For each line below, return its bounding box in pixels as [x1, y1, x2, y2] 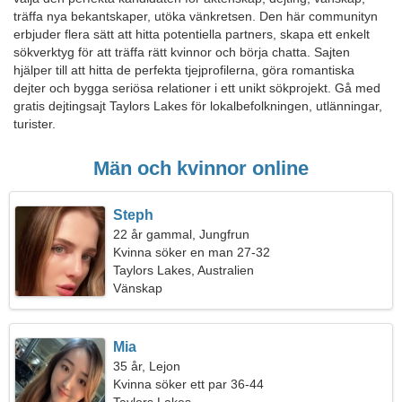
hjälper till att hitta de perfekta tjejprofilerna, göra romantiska [13, 63, 354, 77]
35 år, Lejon [113, 359, 181, 373]
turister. [13, 117, 56, 131]
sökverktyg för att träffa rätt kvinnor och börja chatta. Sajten [13, 45, 350, 59]
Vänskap [113, 281, 163, 295]
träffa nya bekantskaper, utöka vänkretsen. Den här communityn [13, 9, 378, 23]
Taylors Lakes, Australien [113, 263, 255, 277]
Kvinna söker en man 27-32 [113, 245, 271, 259]
